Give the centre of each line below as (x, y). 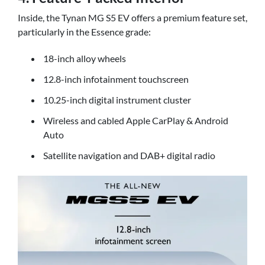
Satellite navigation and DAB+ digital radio (129, 156)
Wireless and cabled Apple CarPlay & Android (136, 121)
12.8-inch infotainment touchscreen (116, 79)
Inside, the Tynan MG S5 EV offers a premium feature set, (132, 17)
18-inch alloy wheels (85, 59)
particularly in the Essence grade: (84, 31)
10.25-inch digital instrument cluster (117, 100)
